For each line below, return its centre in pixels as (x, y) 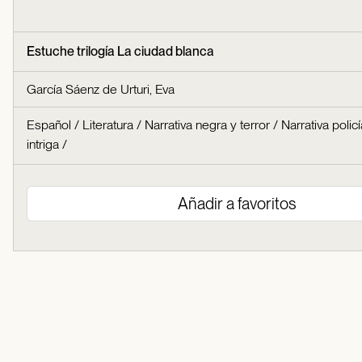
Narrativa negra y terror (207, 125)
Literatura (108, 125)
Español (49, 125)
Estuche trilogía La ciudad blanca (120, 51)
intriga (43, 144)
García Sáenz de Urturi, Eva (101, 89)
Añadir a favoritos (237, 204)
